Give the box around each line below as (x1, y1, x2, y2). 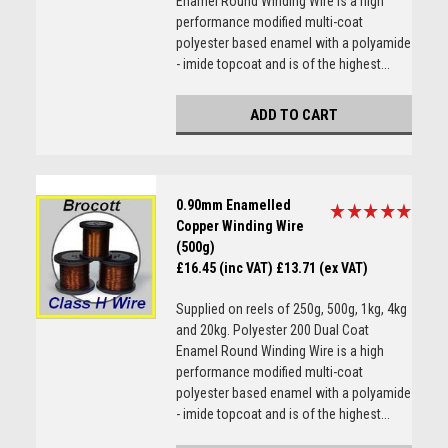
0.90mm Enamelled (175, 197, 291, 213)
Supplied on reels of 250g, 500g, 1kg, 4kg (175, 301, 407, 317)
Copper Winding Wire (175, 218, 304, 234)
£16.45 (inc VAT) (175, 260, 273, 276)
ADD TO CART (249, 106, 338, 124)
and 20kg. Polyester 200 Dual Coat (175, 322, 369, 338)
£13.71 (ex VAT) (275, 260, 368, 276)
